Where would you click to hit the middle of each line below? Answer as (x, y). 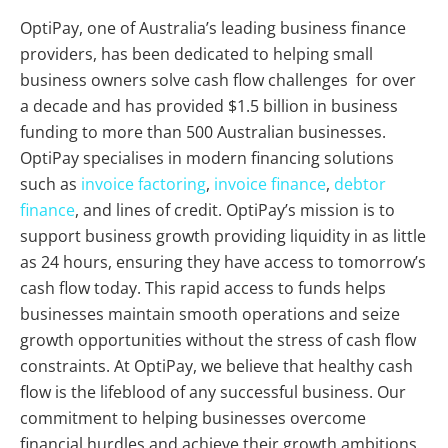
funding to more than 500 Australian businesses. (203, 131)
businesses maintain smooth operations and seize (210, 313)
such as (50, 183)
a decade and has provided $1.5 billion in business (209, 105)
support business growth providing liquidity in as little (223, 235)
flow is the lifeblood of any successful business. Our (213, 391)
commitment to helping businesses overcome (193, 417)
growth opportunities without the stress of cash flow (218, 339)
